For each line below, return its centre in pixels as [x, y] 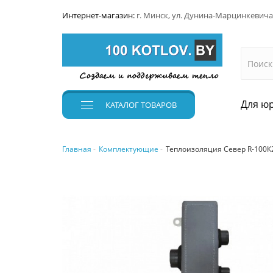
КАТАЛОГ [122, 105]
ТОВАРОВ [158, 105]
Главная [77, 149]
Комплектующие [129, 149]
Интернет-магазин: [99, 15]
